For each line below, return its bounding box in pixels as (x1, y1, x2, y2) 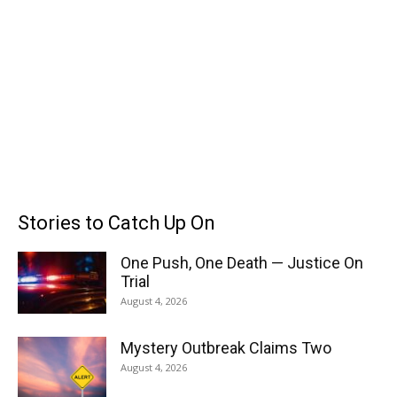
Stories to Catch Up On (18, 212, 215, 234)
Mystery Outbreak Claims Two (121, 339, 331, 357)
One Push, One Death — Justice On (121, 253, 363, 272)
